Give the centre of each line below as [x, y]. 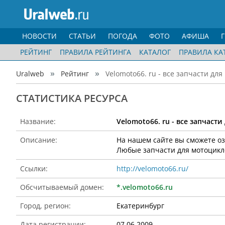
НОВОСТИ [39, 36]
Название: [38, 121]
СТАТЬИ [82, 36]
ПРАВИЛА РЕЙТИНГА [95, 52]
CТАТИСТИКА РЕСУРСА [72, 98]
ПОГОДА [123, 36]
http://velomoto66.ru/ [152, 168]
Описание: [39, 140]
